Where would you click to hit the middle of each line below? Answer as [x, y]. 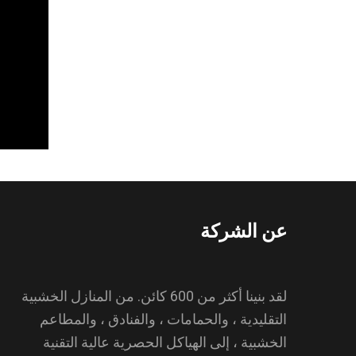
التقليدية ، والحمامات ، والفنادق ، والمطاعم [163, 319]
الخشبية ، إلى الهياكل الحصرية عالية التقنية [165, 342]
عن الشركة [244, 231]
